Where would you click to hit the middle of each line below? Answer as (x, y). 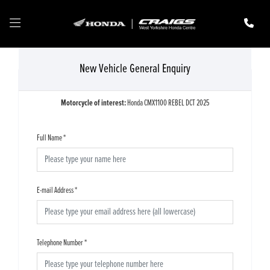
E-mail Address (55, 191)
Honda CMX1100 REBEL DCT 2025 (168, 103)
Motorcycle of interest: (94, 103)
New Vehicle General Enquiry (135, 69)
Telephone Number (60, 243)
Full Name (49, 138)
